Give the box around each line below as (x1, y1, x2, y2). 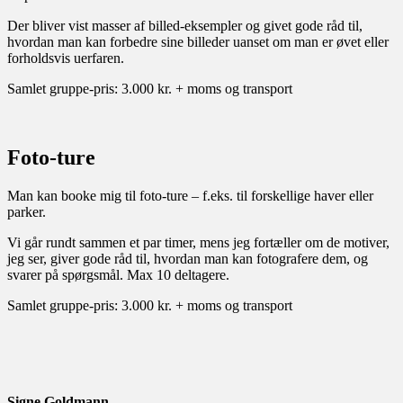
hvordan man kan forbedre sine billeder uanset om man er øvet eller (7, 33, 389, 49)
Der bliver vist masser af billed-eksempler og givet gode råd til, (7, 17, 363, 33)
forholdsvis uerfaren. (7, 49, 124, 66)
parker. (7, 203, 46, 219)
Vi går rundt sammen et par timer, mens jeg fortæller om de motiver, (7, 234, 390, 250)
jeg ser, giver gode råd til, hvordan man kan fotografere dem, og (7, 250, 368, 266)
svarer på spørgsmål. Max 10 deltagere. (7, 266, 229, 282)
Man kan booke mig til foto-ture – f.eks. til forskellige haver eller (7, 187, 373, 203)
